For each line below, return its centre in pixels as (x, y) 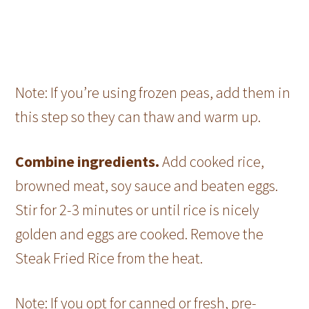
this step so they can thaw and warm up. (138, 117)
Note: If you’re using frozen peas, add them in (153, 93)
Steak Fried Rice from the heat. (109, 258)
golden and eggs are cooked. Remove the (140, 234)
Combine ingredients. (89, 162)
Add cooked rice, (213, 162)
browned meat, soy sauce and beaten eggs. (147, 186)
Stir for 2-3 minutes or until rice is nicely (138, 210)
